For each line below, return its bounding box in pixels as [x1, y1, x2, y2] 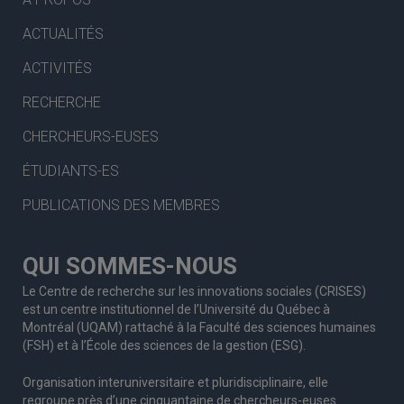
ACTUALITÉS [23, 24, 104, 42]
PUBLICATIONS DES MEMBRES [23, 196, 220, 214]
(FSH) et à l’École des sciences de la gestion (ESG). [23, 337, 306, 353]
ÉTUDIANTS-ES [23, 161, 119, 179]
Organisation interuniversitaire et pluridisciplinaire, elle [23, 374, 328, 390]
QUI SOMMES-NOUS [23, 252, 237, 280]
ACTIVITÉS [23, 59, 92, 77]
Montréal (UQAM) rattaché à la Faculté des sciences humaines [23, 319, 376, 335]
